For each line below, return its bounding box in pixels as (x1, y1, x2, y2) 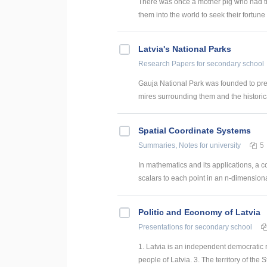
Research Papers (138, 60, 195, 69)
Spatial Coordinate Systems (138, 126, 251, 136)
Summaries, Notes (138, 141, 198, 150)
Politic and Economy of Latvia (138, 207, 260, 218)
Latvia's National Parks (138, 44, 231, 54)
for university (198, 141, 241, 150)
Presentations (138, 223, 183, 232)
